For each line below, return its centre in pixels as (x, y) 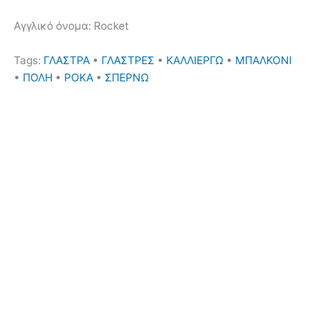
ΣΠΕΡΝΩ (127, 77)
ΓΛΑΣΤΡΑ (67, 60)
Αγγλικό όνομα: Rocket (71, 26)
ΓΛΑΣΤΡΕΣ (128, 60)
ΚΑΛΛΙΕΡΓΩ (195, 60)
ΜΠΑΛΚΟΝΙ (263, 60)
